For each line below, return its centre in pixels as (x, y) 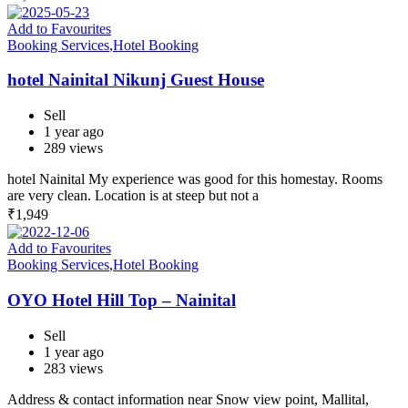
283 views (73, 368)
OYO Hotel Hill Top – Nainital (122, 300)
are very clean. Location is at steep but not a (133, 196)
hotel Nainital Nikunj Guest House (136, 80)
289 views (73, 148)
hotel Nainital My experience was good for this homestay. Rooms (195, 179)
